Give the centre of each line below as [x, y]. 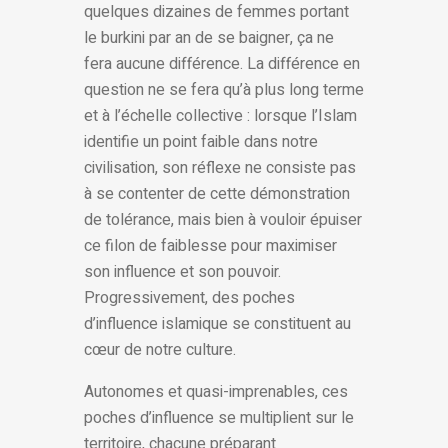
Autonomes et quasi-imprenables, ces [216, 392]
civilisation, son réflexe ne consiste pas [220, 168]
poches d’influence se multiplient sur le [219, 418]
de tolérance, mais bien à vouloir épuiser [223, 220]
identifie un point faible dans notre [201, 142]
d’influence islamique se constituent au [217, 324]
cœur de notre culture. [160, 350]
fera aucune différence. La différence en [222, 64]
